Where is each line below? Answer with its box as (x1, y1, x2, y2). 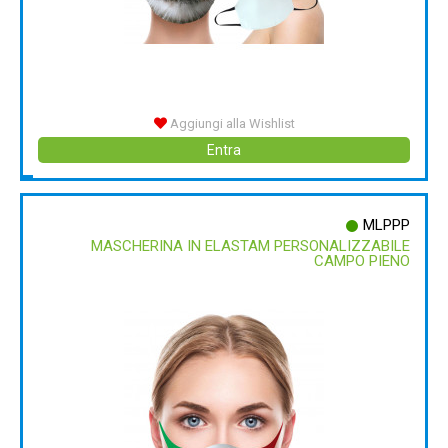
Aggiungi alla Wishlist (166, 116, 295, 131)
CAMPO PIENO (314, 252, 410, 270)
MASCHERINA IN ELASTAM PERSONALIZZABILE (91, 237, 410, 255)
